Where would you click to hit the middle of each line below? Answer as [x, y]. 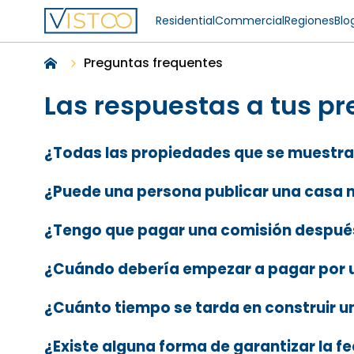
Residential [185, 21]
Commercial [250, 21]
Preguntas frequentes [153, 63]
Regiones [309, 21]
